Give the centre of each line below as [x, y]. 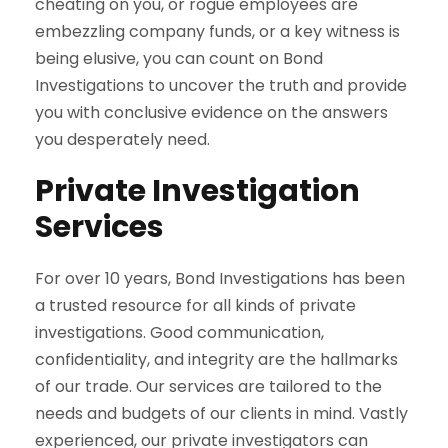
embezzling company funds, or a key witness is [217, 31]
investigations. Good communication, [179, 332]
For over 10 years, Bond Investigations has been [220, 278]
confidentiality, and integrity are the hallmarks [216, 359]
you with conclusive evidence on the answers [211, 112]
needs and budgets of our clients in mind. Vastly [221, 413]
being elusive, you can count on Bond [179, 58]
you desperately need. [122, 139]
